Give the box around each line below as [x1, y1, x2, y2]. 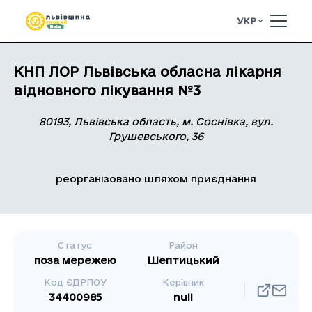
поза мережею [33, 254, 116, 266]
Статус [58, 240, 93, 250]
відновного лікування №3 [14, 83, 201, 98]
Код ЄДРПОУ [43, 277, 107, 287]
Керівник [162, 277, 205, 287]
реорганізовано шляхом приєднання [56, 173, 256, 185]
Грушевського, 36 [109, 130, 203, 142]
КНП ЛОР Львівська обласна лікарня [14, 64, 281, 79]
